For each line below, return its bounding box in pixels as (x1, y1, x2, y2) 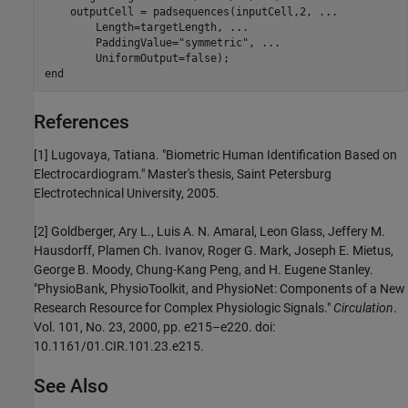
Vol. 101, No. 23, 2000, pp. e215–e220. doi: (34, 320, 275, 335)
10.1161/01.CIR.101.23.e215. (34, 339, 204, 354)
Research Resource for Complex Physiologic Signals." (34, 301, 333, 316)
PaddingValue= (44, 36, 178, 49)
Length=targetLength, (44, 20, 229, 34)
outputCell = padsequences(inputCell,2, (44, 5, 319, 18)
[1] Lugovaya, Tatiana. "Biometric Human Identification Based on (34, 148, 397, 163)
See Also (34, 375, 108, 398)
